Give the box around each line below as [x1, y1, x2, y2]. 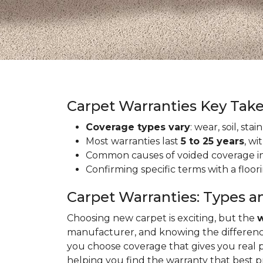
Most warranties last [86, 136, 181, 147]
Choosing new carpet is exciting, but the [67, 213, 257, 224]
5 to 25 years [181, 136, 244, 147]
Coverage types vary [86, 122, 190, 133]
